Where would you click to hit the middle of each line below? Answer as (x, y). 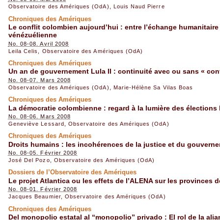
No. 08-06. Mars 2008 (39, 116)
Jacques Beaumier (34, 197)
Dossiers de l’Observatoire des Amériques (72, 172)
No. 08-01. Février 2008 (43, 189)
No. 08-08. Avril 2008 (39, 43)
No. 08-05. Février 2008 (43, 153)
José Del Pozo (29, 160)
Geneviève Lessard (36, 124)
